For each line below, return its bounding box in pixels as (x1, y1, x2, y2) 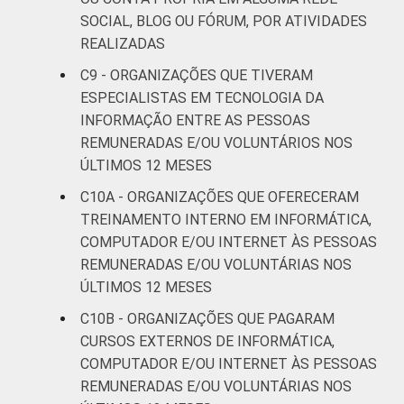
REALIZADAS (80, 34, 165, 52)
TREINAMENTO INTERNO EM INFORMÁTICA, (80, 210, 372, 228)
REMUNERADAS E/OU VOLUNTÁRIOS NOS (80, 133, 353, 151)
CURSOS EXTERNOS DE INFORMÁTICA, (80, 332, 335, 350)
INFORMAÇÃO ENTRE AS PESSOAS (80, 111, 310, 129)
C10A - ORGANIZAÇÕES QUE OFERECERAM (80, 188, 359, 206)
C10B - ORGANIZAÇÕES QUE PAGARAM (80, 309, 335, 327)
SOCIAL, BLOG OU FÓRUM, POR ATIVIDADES (80, 12, 367, 30)
